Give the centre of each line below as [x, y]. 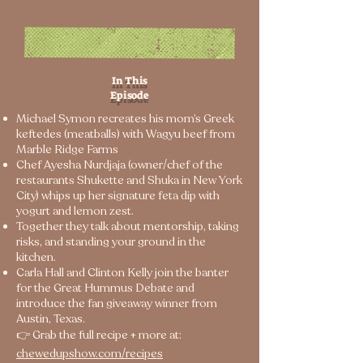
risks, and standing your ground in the [111, 242]
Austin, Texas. [51, 319]
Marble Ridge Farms [67, 149]
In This [130, 81]
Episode [130, 95]
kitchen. [36, 257]
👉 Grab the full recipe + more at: [99, 335]
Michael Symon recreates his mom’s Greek [125, 119]
